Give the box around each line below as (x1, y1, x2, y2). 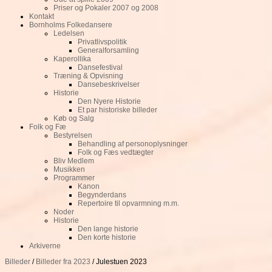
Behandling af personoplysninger (78, 140, 188, 148)
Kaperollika (53, 55, 91, 63)
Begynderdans (78, 191, 126, 199)
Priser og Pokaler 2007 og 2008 (53, 4, 158, 12)
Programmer (53, 174, 95, 182)
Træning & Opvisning (53, 72, 123, 80)
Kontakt (29, 12, 54, 21)
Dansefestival (78, 63, 123, 72)
